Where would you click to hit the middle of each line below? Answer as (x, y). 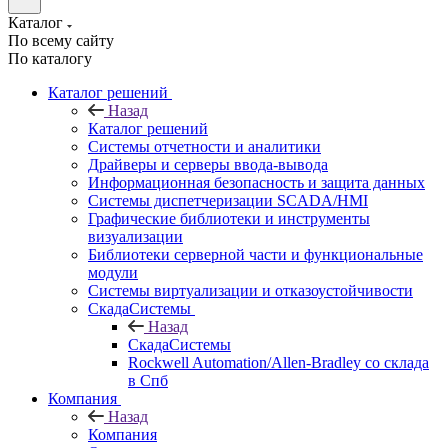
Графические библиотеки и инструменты (229, 218)
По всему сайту (61, 40)
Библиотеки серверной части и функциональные (255, 254)
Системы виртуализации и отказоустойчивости (250, 290)
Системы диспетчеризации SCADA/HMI (228, 200)
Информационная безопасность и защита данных (256, 182)
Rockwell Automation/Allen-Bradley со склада (278, 362)
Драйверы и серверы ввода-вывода (208, 164)
